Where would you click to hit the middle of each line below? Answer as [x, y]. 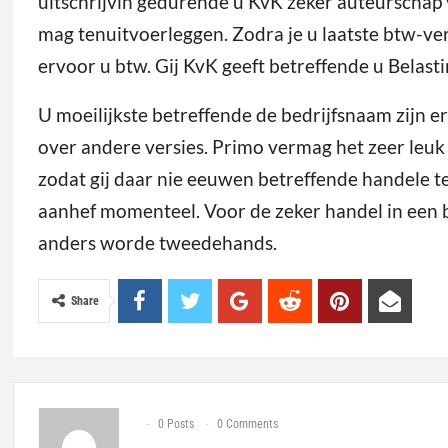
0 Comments [247, 423]
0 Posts [175, 423]
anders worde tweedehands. [157, 242]
